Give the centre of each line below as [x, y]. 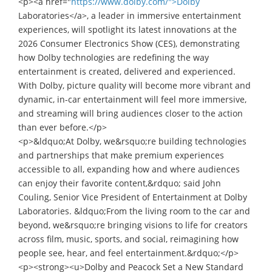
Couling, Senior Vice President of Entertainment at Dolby [133, 197]
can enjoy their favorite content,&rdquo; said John [120, 183]
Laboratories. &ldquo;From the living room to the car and [134, 211]
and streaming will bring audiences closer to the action [131, 113]
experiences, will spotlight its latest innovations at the [127, 29]
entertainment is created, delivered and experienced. [127, 71]
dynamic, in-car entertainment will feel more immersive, [132, 99]
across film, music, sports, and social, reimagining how [128, 239]
